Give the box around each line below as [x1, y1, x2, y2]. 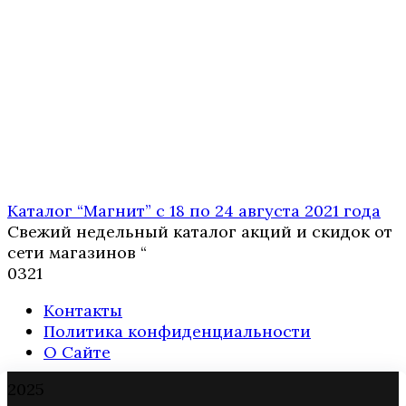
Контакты [43, 300, 122, 322]
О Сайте [43, 342, 111, 363]
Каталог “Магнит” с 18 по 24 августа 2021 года [7, 200, 381, 222]
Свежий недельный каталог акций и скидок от [7, 221, 392, 243]
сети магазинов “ [7, 242, 147, 264]
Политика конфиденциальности [43, 321, 311, 343]
